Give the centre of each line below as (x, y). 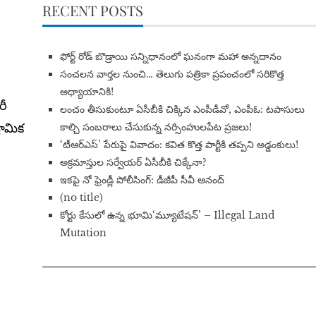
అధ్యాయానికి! (86, 92)
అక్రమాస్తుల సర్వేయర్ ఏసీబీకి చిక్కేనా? (133, 163)
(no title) (81, 198)
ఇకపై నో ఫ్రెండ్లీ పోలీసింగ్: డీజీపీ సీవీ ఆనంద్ (142, 180)
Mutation (83, 233)
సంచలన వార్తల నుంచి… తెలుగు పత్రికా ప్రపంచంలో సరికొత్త (172, 74)
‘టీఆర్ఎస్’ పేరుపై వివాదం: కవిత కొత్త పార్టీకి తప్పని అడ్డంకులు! (179, 145)
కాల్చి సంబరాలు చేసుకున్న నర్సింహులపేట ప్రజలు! (156, 127)
